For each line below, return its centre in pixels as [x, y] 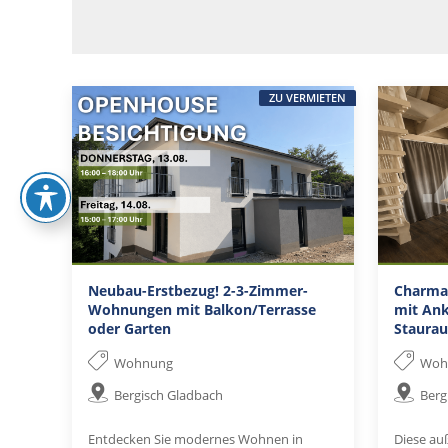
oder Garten [129, 328]
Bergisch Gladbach [169, 395]
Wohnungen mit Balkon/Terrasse [202, 309]
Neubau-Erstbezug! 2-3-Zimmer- [198, 290]
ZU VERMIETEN [308, 97]
